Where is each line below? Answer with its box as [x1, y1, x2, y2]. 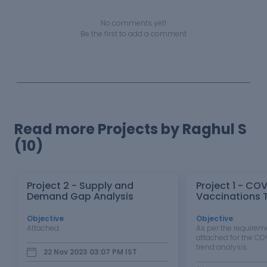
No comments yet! [101, 18, 166, 28]
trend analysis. [196, 242, 248, 252]
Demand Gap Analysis [27, 190, 133, 203]
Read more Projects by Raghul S [14, 119, 247, 139]
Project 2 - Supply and [27, 179, 133, 193]
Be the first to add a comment [80, 29, 187, 39]
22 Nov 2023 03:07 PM [44, 247, 123, 257]
